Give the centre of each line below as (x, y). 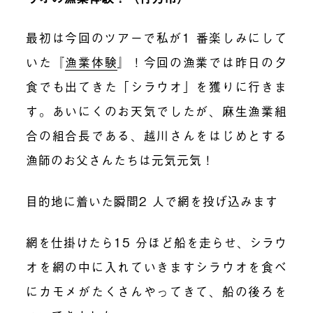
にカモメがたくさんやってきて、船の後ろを (156, 291)
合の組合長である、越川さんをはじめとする (156, 135)
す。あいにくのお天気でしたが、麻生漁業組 (156, 110)
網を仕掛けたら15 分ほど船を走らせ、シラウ (156, 242)
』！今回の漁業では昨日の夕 (202, 61)
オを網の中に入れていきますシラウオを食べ (156, 266)
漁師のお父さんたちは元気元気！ (121, 159)
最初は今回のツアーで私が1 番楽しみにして (156, 37)
